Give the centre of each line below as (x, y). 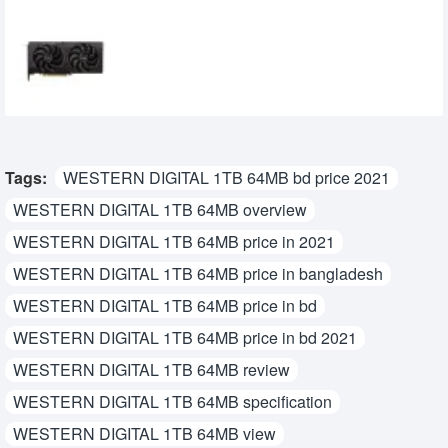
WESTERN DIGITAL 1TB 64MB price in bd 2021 (185, 337)
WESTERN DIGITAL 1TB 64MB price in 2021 (174, 241)
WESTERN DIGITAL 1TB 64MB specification (172, 401)
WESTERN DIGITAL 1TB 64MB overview (160, 209)
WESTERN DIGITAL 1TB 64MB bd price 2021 (226, 177)
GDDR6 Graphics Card (203, 45)
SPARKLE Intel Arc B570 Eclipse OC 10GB (264, 26)
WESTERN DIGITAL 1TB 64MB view (144, 433)
